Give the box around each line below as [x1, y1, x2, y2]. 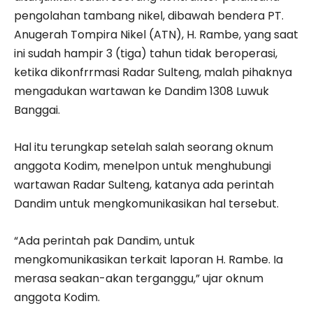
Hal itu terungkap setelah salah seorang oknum [14, 139, 273, 156]
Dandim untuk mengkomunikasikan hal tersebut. [14, 196, 279, 212]
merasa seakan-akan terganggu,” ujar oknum [14, 270, 263, 287]
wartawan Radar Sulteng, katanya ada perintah [14, 177, 274, 194]
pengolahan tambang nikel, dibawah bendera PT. [14, 8, 284, 24]
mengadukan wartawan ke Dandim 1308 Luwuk [14, 83, 269, 100]
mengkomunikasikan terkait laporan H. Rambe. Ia [14, 252, 283, 268]
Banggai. [14, 102, 60, 119]
